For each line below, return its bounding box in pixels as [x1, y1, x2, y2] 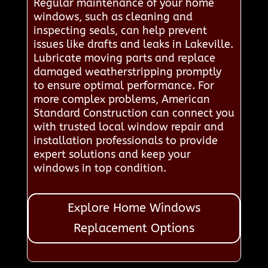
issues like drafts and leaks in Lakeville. [33, 37, 233, 51]
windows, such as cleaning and [33, 10, 193, 23]
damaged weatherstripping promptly [33, 65, 221, 78]
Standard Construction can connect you [33, 106, 234, 120]
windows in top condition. [33, 161, 166, 175]
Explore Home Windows [67, 200, 200, 215]
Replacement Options [73, 221, 194, 235]
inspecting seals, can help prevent [33, 23, 207, 37]
